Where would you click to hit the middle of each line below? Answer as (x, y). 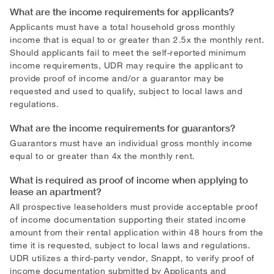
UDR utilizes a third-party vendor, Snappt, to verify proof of (132, 257)
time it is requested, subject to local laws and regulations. (130, 245)
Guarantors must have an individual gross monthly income (131, 143)
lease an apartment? (56, 191)
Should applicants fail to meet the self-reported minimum (128, 52)
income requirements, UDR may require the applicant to (127, 65)
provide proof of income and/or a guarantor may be (117, 78)
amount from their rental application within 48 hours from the (137, 232)
